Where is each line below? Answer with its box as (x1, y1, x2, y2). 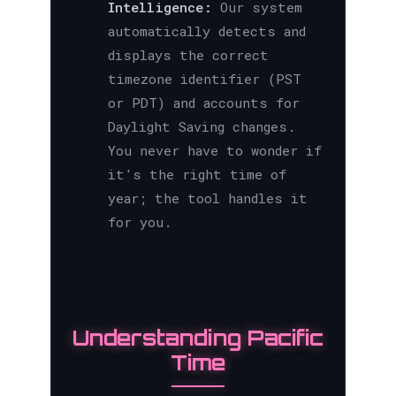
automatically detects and (107, 22, 306, 41)
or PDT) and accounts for (107, 94, 300, 112)
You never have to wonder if (107, 141, 322, 160)
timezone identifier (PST (107, 70, 301, 88)
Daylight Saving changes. (107, 118, 295, 136)
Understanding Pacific (72, 324, 324, 352)
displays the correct (107, 46, 269, 65)
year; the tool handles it (107, 189, 308, 208)
